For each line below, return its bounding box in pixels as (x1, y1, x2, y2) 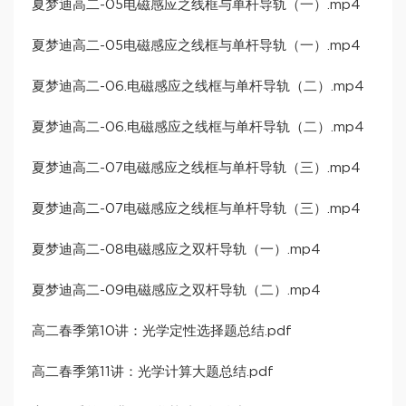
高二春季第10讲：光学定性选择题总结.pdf (32, 324, 292, 338)
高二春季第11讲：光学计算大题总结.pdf (32, 364, 274, 379)
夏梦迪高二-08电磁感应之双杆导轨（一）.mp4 (32, 242, 321, 256)
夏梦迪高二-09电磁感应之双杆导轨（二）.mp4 (32, 283, 321, 297)
